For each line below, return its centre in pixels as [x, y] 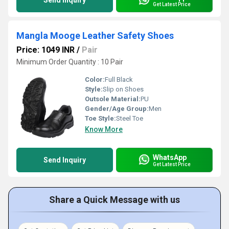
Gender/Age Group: [117, 109]
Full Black [119, 79]
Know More [104, 129]
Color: [95, 79]
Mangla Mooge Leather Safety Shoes [95, 36]
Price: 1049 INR [45, 50]
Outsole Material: [113, 99]
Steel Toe [130, 118]
